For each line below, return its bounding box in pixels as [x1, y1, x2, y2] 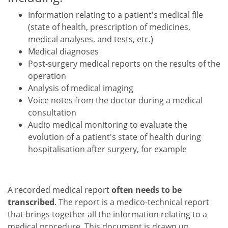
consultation [28, 107, 76, 119]
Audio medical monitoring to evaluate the [28, 119, 187, 131]
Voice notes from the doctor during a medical [28, 95, 203, 106]
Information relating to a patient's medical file [28, 9, 203, 21]
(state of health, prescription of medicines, [28, 21, 190, 33]
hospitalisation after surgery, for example [28, 144, 187, 155]
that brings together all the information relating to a [8, 209, 207, 220]
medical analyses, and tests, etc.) [28, 34, 153, 45]
